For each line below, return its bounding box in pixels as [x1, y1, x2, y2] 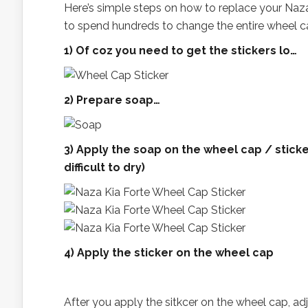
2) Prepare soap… [64, 93, 160, 107]
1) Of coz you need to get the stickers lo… [64, 44, 297, 57]
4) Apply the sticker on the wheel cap [64, 246, 274, 259]
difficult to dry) [64, 161, 145, 174]
